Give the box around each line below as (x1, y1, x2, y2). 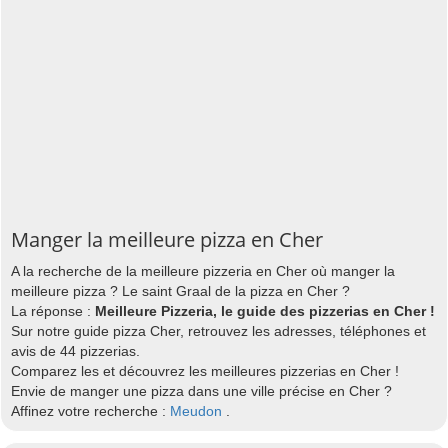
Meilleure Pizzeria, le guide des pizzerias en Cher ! (95, 302, 435, 319)
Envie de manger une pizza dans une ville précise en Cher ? (11, 382, 392, 399)
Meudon (170, 402, 222, 419)
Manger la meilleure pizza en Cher (11, 225, 323, 253)
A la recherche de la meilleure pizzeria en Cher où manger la (11, 262, 395, 279)
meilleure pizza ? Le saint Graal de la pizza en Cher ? (11, 282, 350, 299)
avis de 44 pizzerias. (11, 342, 140, 359)
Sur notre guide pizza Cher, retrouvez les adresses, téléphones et (11, 322, 426, 339)
